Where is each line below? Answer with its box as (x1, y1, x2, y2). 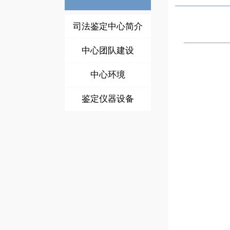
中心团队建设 (82, 45, 134, 55)
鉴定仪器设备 (82, 94, 134, 104)
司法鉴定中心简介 (73, 21, 143, 31)
